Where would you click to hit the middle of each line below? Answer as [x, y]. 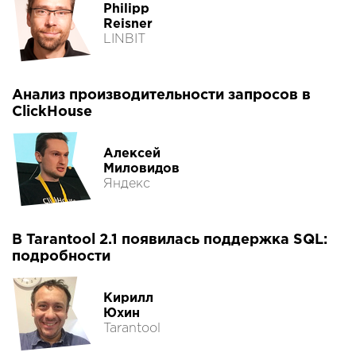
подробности [61, 257]
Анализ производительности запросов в [161, 96]
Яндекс [127, 184]
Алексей [132, 153]
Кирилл [128, 298]
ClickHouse [52, 112]
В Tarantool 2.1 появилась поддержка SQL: [170, 240]
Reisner [128, 24]
